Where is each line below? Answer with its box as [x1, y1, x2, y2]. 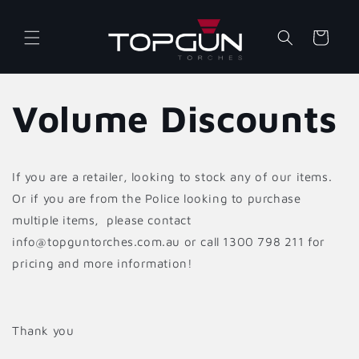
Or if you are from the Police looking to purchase [12, 192, 301, 206]
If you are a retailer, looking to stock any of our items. [12, 170, 333, 184]
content [23, 18, 71, 32]
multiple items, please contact [12, 213, 192, 228]
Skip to [23, 3, 67, 18]
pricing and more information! [12, 256, 197, 271]
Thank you [12, 324, 75, 338]
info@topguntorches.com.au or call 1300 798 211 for [12, 235, 326, 249]
